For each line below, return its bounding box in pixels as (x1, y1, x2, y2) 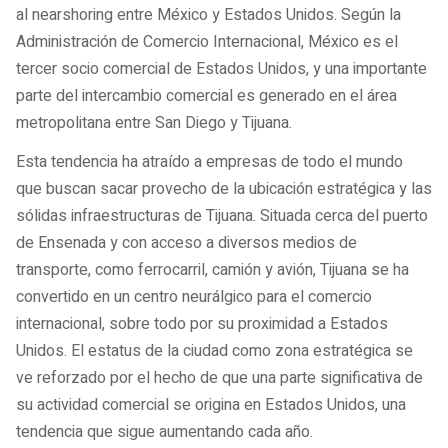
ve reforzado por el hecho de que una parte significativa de (16, 365, 423, 390)
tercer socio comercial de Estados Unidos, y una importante (16, 57, 427, 82)
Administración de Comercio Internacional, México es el (16, 30, 398, 55)
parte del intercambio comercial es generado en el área (16, 84, 397, 109)
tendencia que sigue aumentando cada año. (16, 419, 317, 444)
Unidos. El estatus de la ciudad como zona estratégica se (16, 338, 413, 363)
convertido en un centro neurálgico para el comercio (16, 284, 372, 309)
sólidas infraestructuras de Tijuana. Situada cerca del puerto (16, 203, 428, 228)
